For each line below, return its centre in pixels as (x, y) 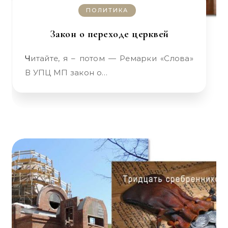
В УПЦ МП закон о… (66, 73)
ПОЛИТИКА (107, 10)
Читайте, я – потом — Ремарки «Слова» (28, 58)
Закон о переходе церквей (109, 34)
